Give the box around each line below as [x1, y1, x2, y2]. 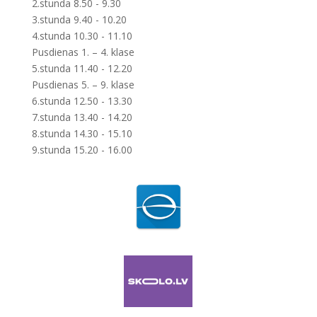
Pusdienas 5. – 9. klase [31, 78, 134, 91]
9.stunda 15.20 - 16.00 [31, 143, 132, 156]
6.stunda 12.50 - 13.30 [31, 94, 132, 108]
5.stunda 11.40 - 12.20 [31, 62, 132, 75]
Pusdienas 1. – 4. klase [31, 45, 134, 59]
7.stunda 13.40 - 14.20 [31, 110, 132, 124]
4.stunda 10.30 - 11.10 [31, 29, 132, 42]
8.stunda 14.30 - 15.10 [31, 127, 132, 140]
